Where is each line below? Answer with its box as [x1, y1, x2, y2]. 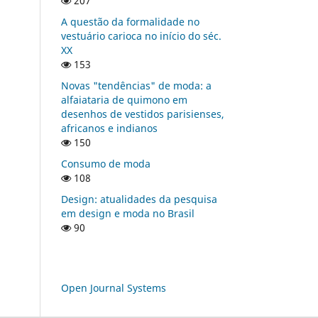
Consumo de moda [61, 156, 150, 170]
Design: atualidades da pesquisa [61, 192, 217, 206]
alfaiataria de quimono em [61, 92, 187, 106]
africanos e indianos [61, 121, 158, 135]
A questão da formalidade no [61, 14, 199, 28]
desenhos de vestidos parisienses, [61, 106, 224, 121]
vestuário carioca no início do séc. [61, 28, 221, 43]
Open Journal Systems [61, 280, 166, 295]
